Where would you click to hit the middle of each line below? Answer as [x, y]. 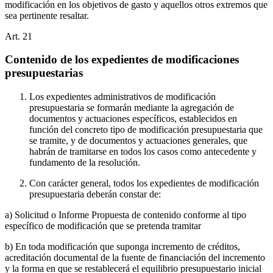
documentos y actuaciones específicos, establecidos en [133, 119]
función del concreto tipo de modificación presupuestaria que [146, 130]
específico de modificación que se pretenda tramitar [103, 226]
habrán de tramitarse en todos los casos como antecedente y [143, 152]
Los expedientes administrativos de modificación [122, 97]
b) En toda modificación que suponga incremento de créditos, [122, 247]
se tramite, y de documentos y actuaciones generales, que [138, 141]
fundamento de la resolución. [85, 163]
